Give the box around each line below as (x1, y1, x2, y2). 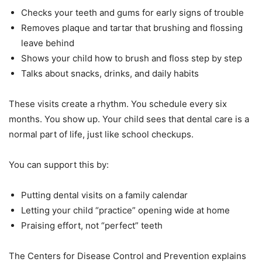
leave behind (21, 37, 74, 49)
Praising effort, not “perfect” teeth (21, 219, 163, 231)
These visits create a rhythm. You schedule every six (9, 98, 227, 109)
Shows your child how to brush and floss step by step (21, 52, 242, 64)
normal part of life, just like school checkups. (9, 128, 194, 140)
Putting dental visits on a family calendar (21, 189, 188, 201)
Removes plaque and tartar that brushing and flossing (21, 22, 243, 33)
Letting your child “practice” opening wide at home (21, 204, 230, 216)
